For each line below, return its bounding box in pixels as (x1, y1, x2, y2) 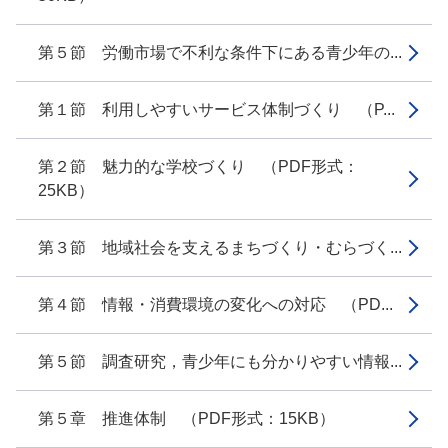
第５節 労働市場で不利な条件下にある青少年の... (38, 44, 402, 61)
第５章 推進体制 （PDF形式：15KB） (38, 410, 335, 427)
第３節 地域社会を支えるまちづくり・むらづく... (38, 239, 402, 256)
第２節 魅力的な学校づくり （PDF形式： (38, 158, 359, 175)
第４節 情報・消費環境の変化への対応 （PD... (38, 296, 393, 313)
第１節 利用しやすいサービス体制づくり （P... (38, 101, 395, 118)
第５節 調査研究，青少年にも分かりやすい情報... (38, 353, 402, 370)
